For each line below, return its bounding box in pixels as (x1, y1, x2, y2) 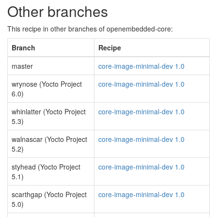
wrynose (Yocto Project (12, 79, 82, 89)
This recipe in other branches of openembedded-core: (7, 24, 173, 33)
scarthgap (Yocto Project (12, 189, 87, 199)
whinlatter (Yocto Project (12, 107, 86, 116)
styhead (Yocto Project (12, 162, 80, 171)
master (12, 61, 33, 71)
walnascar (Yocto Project (12, 134, 87, 144)
